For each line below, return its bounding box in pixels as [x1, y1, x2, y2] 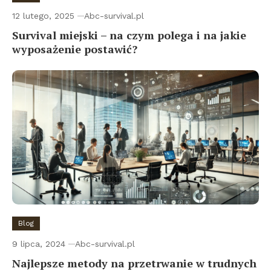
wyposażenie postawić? [12, 42, 137, 57]
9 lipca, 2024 [12, 238, 65, 249]
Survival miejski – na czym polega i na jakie [12, 28, 246, 43]
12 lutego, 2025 [12, 11, 74, 21]
